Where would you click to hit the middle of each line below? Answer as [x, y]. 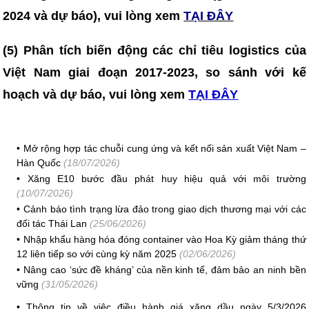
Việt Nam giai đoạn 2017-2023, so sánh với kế [154, 72]
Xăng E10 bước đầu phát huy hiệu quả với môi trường [167, 179]
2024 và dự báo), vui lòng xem [93, 16]
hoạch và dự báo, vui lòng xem [96, 94]
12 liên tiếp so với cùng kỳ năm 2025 [97, 254]
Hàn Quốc [39, 163]
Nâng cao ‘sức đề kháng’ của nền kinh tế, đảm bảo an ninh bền [165, 270]
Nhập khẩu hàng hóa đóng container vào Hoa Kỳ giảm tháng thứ [165, 239]
